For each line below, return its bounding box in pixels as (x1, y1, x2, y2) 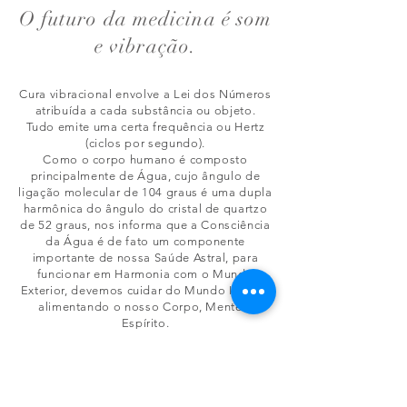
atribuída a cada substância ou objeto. (35, 104, 256, 117)
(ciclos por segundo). (85, 136, 205, 150)
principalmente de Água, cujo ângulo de (30, 169, 261, 183)
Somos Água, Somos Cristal (65, 349, 225, 362)
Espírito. (121, 316, 170, 330)
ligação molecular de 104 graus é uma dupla (18, 185, 273, 199)
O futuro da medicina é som (18, 6, 273, 31)
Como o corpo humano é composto (43, 153, 248, 166)
